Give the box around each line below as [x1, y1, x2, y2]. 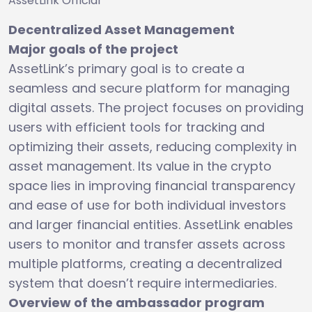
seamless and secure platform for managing [8, 79, 290, 97]
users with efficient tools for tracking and [8, 118, 265, 136]
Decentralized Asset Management [8, 20, 235, 38]
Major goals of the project [8, 40, 178, 58]
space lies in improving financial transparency [8, 176, 295, 194]
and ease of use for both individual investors [8, 196, 286, 214]
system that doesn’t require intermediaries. [8, 274, 276, 292]
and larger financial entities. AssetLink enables [8, 215, 293, 233]
